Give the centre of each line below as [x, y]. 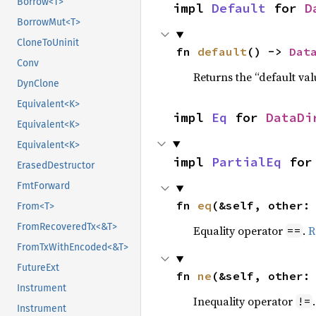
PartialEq [247, 162]
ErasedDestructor [56, 166]
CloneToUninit [48, 43]
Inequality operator [244, 301]
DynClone [38, 84]
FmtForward [43, 186]
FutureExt [38, 268]
